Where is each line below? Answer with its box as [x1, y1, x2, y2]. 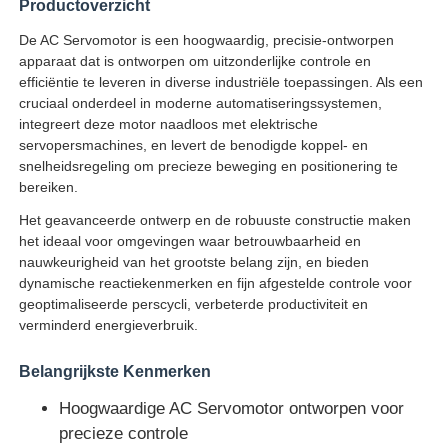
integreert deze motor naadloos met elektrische [19, 115, 319, 132]
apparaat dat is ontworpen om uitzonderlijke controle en [19, 52, 372, 69]
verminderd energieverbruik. [19, 316, 199, 333]
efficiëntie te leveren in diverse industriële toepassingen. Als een [19, 73, 424, 90]
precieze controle [59, 423, 189, 443]
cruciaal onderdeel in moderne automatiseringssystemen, [19, 94, 383, 111]
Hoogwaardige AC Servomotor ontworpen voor [59, 398, 405, 418]
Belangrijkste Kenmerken [19, 362, 212, 380]
